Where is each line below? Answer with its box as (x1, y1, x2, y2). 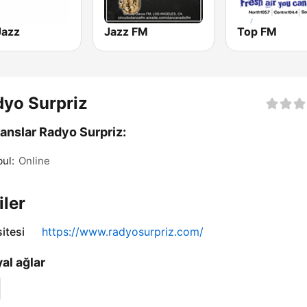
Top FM (236, 25, 277, 39)
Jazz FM (104, 25, 149, 39)
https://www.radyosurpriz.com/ (42, 225, 204, 239)
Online (19, 154, 50, 168)
